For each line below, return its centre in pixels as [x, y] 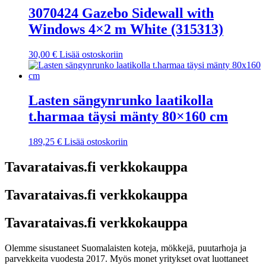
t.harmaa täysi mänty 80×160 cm [128, 117]
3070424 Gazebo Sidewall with [121, 13]
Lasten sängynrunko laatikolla [121, 101]
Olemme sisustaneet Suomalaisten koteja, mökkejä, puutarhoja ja [126, 248]
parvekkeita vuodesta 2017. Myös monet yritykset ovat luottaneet [126, 258]
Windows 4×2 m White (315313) [126, 29]
